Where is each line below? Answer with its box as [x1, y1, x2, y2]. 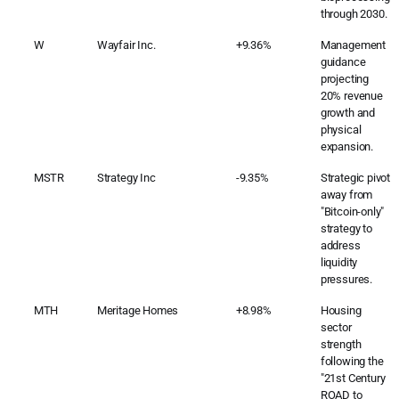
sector [320, 320, 352, 334]
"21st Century [320, 370, 386, 385]
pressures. [320, 272, 373, 286]
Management [320, 37, 387, 52]
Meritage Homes [96, 303, 179, 317]
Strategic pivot [320, 170, 391, 184]
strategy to [320, 221, 372, 235]
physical [320, 122, 362, 136]
